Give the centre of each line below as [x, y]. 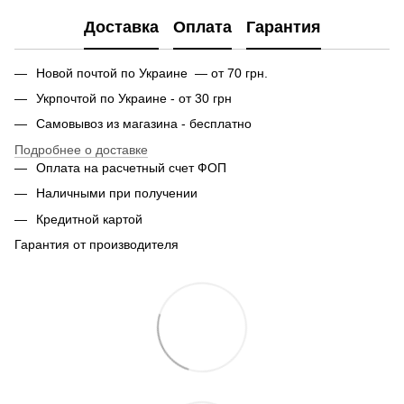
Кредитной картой [89, 219]
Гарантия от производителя [98, 244]
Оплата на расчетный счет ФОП [131, 167]
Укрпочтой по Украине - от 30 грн [134, 99]
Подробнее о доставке [81, 149]
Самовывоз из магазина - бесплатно [144, 124]
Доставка [121, 28]
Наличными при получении [117, 193]
